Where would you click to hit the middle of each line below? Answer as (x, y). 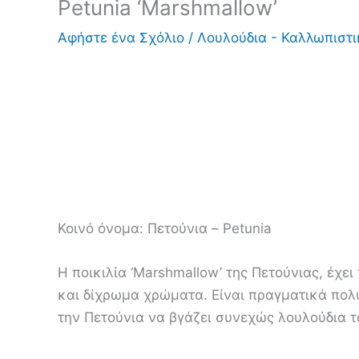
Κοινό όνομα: (101, 229)
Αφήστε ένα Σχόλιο (121, 38)
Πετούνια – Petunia (210, 229)
